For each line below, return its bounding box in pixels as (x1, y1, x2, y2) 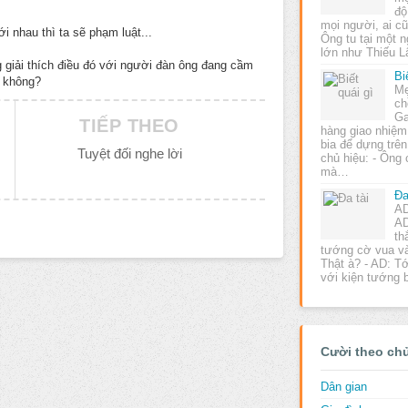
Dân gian (321, 380, 368, 393)
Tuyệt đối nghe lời (76, 146, 182, 161)
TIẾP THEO (79, 116, 179, 136)
